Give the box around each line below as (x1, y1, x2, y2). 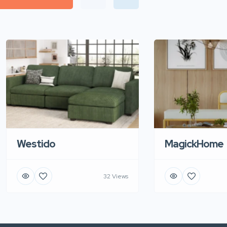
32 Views (103, 172, 128, 180)
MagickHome (165, 137, 223, 151)
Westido (16, 137, 55, 151)
